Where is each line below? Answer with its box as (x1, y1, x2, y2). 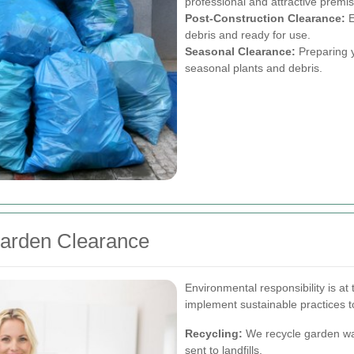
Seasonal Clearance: (185, 45, 296, 58)
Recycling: (185, 327, 243, 341)
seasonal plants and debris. (185, 62, 322, 75)
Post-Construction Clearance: (185, 12, 345, 25)
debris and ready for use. (185, 28, 311, 42)
